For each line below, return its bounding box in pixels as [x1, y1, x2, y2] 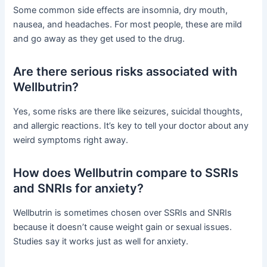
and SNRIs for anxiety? [13, 181, 144, 195]
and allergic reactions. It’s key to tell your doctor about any [13, 120, 249, 131]
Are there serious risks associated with [13, 64, 238, 79]
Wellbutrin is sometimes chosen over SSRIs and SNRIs [13, 207, 232, 218]
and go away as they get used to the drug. [13, 33, 185, 44]
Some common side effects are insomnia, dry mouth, [13, 4, 228, 15]
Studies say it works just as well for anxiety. [13, 235, 189, 247]
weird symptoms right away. [13, 134, 129, 145]
